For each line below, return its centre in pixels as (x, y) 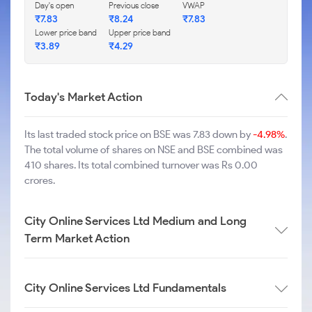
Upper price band (140, 32)
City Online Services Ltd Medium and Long (135, 221)
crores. (40, 180)
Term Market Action (77, 238)
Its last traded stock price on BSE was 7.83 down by (139, 134)
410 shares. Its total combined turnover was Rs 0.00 (141, 165)
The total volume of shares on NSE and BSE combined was (154, 150)
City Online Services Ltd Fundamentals (125, 288)
